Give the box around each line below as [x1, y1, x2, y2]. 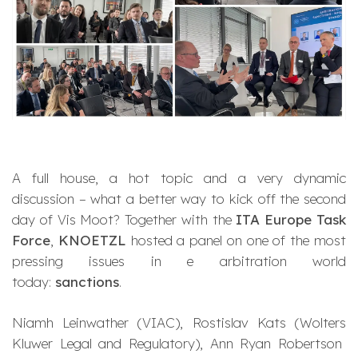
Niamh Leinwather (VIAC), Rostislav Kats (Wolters [12, 313, 346, 331]
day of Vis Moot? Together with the [12, 210, 237, 228]
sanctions [55, 272, 119, 290]
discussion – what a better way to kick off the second [12, 189, 346, 207]
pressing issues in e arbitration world [12, 252, 346, 269]
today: [12, 272, 55, 290]
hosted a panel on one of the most [130, 231, 347, 249]
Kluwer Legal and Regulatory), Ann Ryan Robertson [12, 334, 346, 352]
